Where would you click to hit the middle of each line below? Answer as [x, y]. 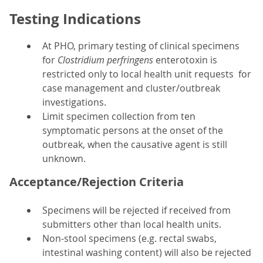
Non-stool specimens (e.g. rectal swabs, [129, 239]
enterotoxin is [186, 60]
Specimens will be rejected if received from [136, 210]
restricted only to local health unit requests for [147, 74]
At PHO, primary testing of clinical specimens [141, 46]
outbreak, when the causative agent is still [135, 145]
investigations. [74, 102]
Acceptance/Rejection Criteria [97, 182]
